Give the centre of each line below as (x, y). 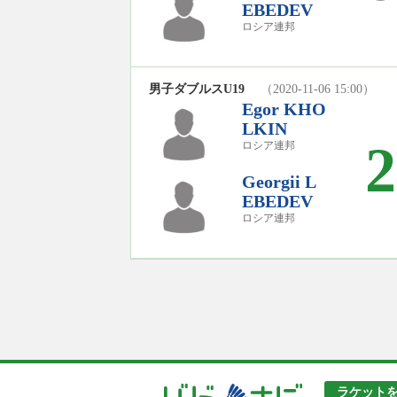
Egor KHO (284, 109)
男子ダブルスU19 (203, 89)
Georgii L (279, 181)
